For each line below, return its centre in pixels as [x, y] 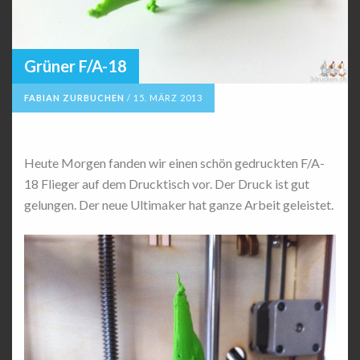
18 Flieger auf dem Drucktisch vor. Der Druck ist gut [167, 183]
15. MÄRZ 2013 [168, 97]
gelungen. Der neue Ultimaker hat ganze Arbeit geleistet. [179, 204]
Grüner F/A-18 [76, 65]
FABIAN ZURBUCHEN [74, 97]
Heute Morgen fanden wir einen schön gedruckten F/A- [174, 162]
